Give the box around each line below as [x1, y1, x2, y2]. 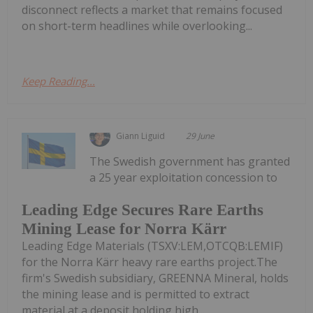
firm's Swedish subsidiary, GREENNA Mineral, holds [22, 270, 289, 286]
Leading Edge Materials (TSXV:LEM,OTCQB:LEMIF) [22, 238, 283, 254]
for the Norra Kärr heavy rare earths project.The [22, 254, 277, 270]
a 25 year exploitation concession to [89, 169, 278, 185]
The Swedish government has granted [89, 153, 291, 169]
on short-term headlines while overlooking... [22, 17, 252, 34]
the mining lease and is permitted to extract [22, 286, 249, 302]
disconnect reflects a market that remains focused [22, 1, 282, 17]
